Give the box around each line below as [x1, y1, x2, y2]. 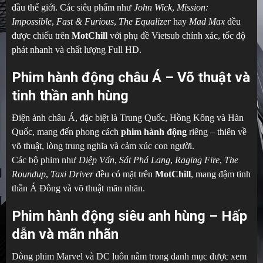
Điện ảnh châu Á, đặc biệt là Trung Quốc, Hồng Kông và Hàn [12, 113, 244, 123]
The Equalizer [119, 16, 171, 27]
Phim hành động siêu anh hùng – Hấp [12, 208, 247, 225]
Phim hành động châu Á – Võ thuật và [12, 69, 250, 86]
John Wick [134, 2, 172, 13]
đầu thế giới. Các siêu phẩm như [12, 2, 134, 13]
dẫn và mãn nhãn [12, 226, 119, 243]
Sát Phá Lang [119, 155, 170, 166]
